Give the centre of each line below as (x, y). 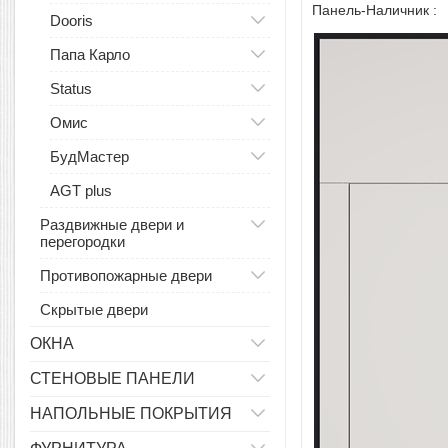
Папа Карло (90, 54)
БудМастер (89, 156)
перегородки (82, 241)
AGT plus (81, 190)
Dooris (71, 20)
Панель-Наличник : (376, 10)
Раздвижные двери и (112, 224)
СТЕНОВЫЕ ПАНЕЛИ (112, 378)
